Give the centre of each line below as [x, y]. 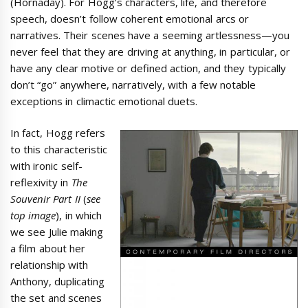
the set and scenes [56, 298]
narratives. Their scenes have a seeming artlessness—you [150, 35]
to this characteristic [59, 149]
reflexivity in [41, 182]
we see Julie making [57, 232]
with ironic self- [46, 166]
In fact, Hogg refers [58, 133]
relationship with [49, 265]
